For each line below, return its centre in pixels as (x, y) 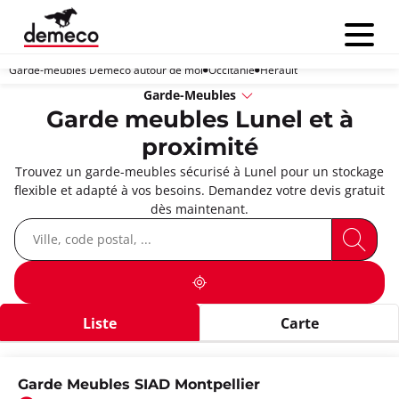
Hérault (279, 69)
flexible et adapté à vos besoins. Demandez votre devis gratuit (199, 190)
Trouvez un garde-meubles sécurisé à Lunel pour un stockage (199, 171)
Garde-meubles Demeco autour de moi (106, 69)
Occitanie (232, 69)
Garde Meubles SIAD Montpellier (139, 385)
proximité (199, 148)
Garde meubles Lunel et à (199, 120)
